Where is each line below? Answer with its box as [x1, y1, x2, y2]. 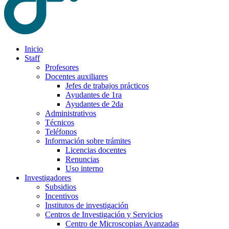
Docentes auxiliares [45, 72, 108, 81]
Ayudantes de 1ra [65, 90, 122, 99]
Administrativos [45, 108, 96, 118]
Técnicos [45, 118, 74, 127]
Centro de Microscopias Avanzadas [65, 219, 179, 228]
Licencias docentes [65, 145, 126, 154]
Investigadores [25, 173, 71, 182]
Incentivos [45, 191, 78, 200]
